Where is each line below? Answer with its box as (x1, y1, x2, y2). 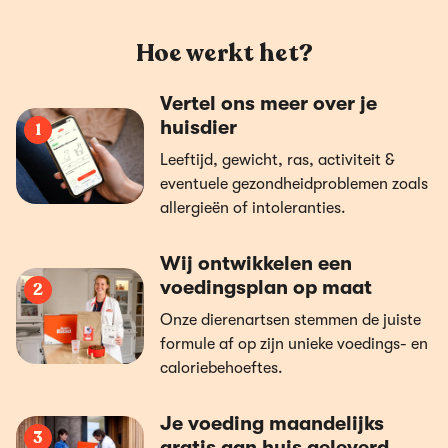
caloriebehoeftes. (160, 359, 283, 377)
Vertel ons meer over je (160, 92, 377, 115)
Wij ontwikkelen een (160, 252, 352, 275)
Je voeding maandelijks (160, 412, 384, 435)
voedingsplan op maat (160, 276, 372, 299)
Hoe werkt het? (135, 37, 313, 70)
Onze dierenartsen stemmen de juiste (160, 311, 421, 329)
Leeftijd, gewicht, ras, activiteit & (160, 151, 395, 169)
